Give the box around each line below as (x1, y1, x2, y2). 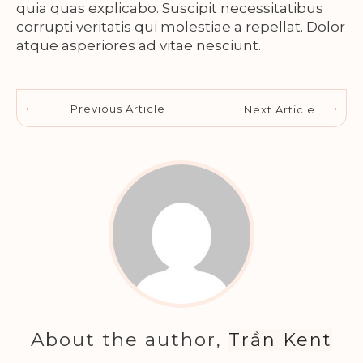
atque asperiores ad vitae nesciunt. (16, 37, 261, 54)
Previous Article (70, 102, 165, 116)
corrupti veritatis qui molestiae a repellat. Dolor (16, 19, 345, 36)
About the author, (31, 328, 228, 352)
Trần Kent (228, 329, 332, 352)
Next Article (244, 102, 315, 116)
